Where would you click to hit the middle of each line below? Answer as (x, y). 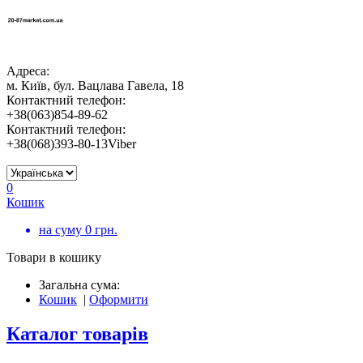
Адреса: (28, 71)
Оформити (119, 299)
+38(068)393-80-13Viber (71, 144)
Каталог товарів (77, 333)
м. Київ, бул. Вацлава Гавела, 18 (95, 85)
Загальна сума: (79, 285)
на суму (62, 230)
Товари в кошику (54, 257)
